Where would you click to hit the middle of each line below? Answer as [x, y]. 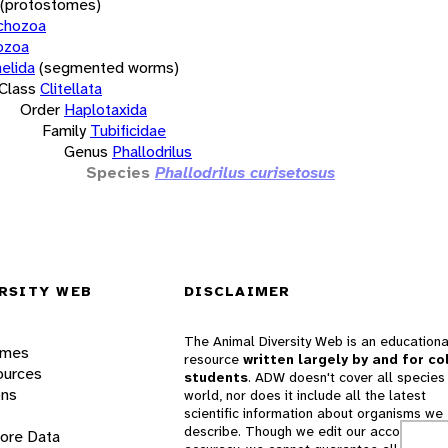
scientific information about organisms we [313, 413]
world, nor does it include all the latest [305, 395]
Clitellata [71, 88]
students [216, 377]
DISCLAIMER [237, 291]
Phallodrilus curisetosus [245, 172]
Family [64, 130]
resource [213, 359]
